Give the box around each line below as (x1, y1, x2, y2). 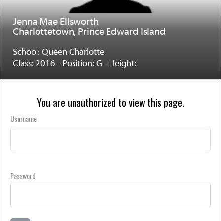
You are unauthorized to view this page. (37, 95, 184, 110)
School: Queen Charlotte (13, 48, 104, 57)
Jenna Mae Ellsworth (13, 17, 99, 27)
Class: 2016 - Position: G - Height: (13, 59, 136, 69)
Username (10, 113, 37, 124)
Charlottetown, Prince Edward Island (13, 27, 166, 37)
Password (10, 170, 36, 181)
